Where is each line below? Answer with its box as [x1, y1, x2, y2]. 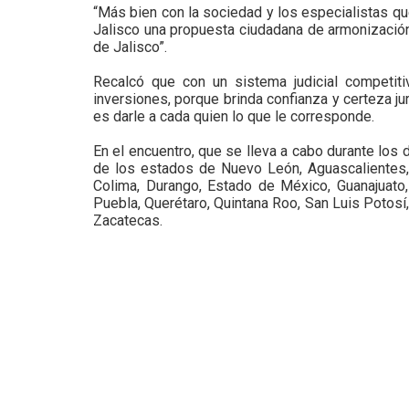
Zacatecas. [93, 212, 163, 229]
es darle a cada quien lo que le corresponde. [93, 108, 374, 125]
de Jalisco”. [93, 38, 167, 56]
